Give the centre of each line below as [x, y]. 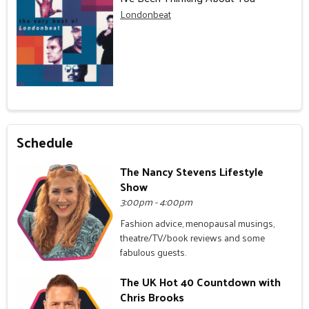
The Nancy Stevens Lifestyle [192, 172]
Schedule [45, 142]
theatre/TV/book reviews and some [193, 238]
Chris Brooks [152, 297]
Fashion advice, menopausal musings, [198, 223]
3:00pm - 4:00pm [157, 202]
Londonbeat [146, 14]
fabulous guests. [153, 252]
